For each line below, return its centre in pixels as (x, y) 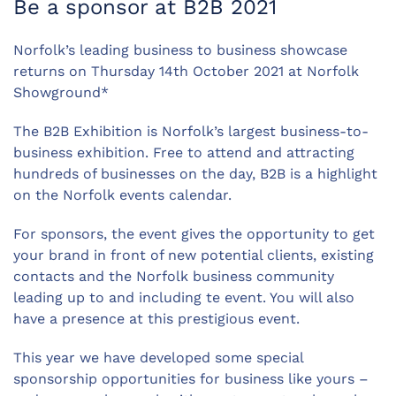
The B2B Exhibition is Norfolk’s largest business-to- (191, 131)
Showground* (63, 92)
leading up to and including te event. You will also (184, 297)
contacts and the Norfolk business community (174, 276)
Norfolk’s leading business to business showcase (180, 49)
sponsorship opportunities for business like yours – (191, 378)
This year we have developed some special (158, 357)
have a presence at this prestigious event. (159, 318)
